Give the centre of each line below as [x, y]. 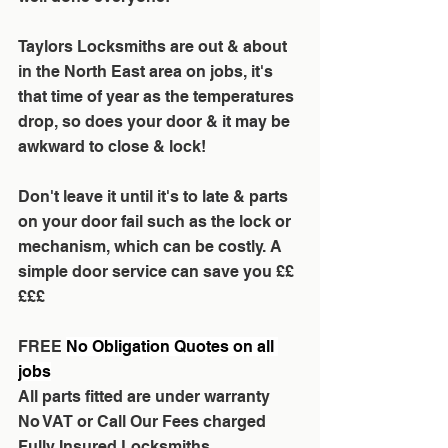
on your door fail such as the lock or [156, 221]
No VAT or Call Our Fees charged [142, 421]
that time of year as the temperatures [158, 96]
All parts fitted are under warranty [144, 396]
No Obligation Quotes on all [172, 346]
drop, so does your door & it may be [156, 121]
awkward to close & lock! [112, 146]
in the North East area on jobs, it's [147, 71]
